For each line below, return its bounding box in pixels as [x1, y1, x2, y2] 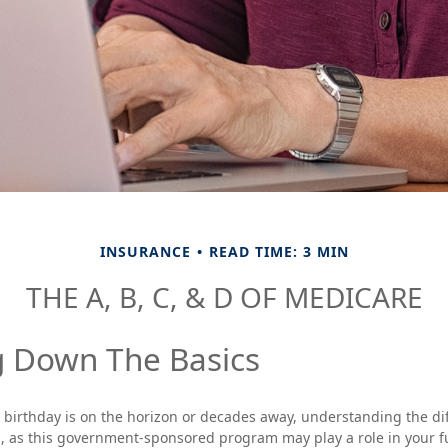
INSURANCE [99, 242, 191, 261]
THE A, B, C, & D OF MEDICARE [25, 278, 423, 316]
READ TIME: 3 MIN [208, 242, 349, 261]
